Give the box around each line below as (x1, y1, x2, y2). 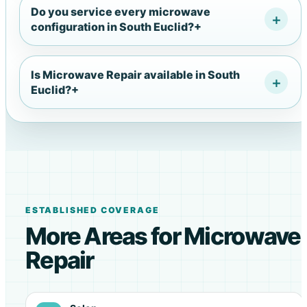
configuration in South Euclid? (31, 19, 195, 34)
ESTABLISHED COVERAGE (25, 205, 160, 216)
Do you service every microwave (31, 4, 211, 19)
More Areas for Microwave (25, 221, 301, 250)
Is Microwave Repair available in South (31, 67, 241, 82)
